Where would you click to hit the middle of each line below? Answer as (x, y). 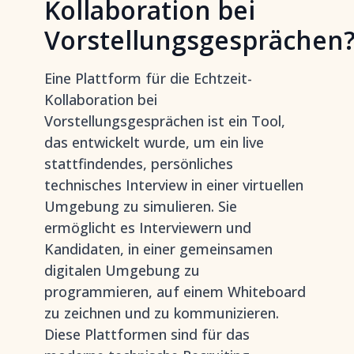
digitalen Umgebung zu (122, 270)
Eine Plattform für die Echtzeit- (148, 78)
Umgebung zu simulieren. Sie (141, 206)
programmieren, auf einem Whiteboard (175, 292)
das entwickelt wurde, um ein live (154, 142)
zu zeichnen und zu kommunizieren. (162, 313)
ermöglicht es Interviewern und (148, 228)
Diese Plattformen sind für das (147, 334)
